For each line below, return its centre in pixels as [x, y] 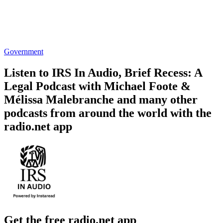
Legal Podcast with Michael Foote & [97, 86]
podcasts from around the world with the [108, 113]
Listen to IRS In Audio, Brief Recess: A [103, 72]
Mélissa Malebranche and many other [101, 99]
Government [24, 51]
